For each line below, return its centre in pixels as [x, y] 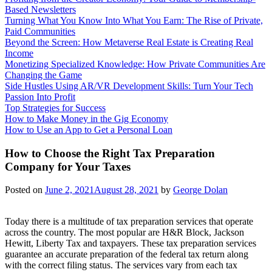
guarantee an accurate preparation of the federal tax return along [127, 254]
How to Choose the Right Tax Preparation [110, 153]
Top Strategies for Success [55, 108]
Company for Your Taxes [68, 166]
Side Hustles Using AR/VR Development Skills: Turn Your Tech [129, 86]
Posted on [25, 190]
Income [19, 53]
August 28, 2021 [126, 190]
